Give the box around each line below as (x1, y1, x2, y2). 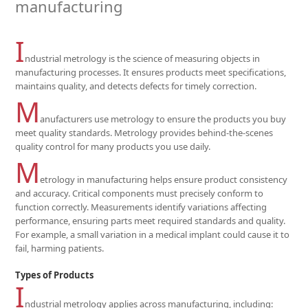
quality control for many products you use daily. (15, 140, 211, 153)
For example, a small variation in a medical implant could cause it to (15, 228, 290, 241)
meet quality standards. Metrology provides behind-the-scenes (15, 126, 274, 139)
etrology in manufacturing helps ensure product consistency (40, 173, 288, 186)
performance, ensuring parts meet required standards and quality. (15, 214, 286, 227)
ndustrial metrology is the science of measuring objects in (25, 52, 261, 65)
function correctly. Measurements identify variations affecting (15, 201, 267, 213)
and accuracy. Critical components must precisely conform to (15, 187, 264, 199)
